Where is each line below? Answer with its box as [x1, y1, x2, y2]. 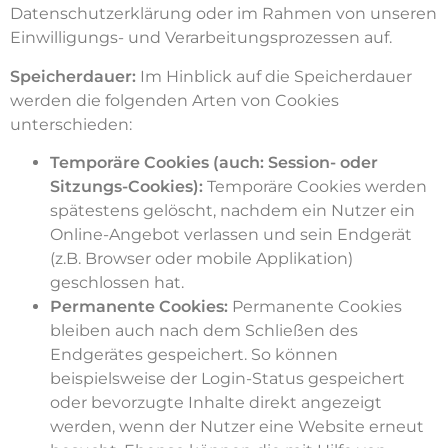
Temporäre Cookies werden [203, 177, 427, 197]
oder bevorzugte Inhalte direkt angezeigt [50, 393, 382, 413]
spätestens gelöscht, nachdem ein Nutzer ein [50, 201, 415, 221]
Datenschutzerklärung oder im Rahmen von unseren [10, 4, 437, 24]
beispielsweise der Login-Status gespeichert [50, 369, 405, 389]
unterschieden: [10, 114, 132, 134]
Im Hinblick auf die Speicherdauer [140, 66, 412, 86]
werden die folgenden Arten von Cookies [10, 90, 339, 110]
